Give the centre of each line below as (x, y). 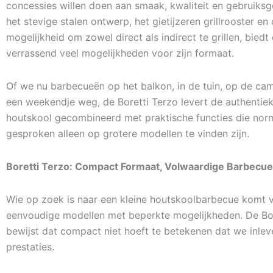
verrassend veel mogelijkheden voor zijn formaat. (120, 53)
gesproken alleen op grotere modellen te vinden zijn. (128, 133)
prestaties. (30, 247)
